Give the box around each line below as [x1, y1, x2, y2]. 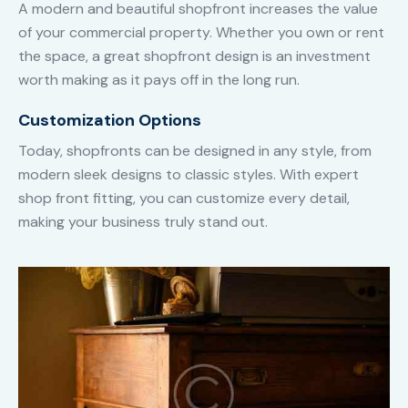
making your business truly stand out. [18, 211, 268, 231]
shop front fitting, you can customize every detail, [18, 188, 350, 208]
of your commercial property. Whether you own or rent [18, 22, 384, 42]
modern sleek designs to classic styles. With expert [18, 164, 359, 184]
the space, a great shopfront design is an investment [18, 46, 371, 66]
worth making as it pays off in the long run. [18, 69, 300, 89]
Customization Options [18, 108, 201, 131]
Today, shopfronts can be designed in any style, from [18, 140, 372, 160]
